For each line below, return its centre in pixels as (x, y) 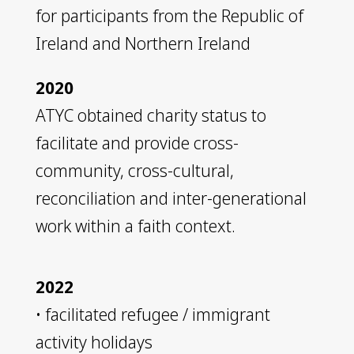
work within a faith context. (135, 226)
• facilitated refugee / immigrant (153, 314)
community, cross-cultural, (134, 170)
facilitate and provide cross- (137, 143)
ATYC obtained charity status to (151, 115)
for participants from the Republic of (169, 15)
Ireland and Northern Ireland (143, 43)
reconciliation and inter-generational (171, 198)
